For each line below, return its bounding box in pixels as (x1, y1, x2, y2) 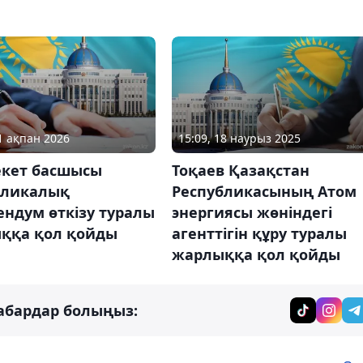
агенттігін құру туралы (171, 223, 347, 243)
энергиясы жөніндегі (171, 202, 332, 222)
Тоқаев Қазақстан (171, 160, 310, 180)
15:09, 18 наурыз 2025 (177, 130, 301, 146)
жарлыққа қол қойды (171, 244, 340, 264)
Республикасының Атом (171, 181, 357, 201)
